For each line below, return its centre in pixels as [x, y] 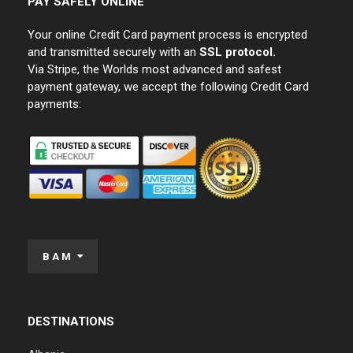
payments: [54, 104]
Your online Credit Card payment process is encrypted [167, 35]
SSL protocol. [238, 52]
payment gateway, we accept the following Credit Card [168, 87]
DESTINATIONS [71, 322]
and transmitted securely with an [113, 52]
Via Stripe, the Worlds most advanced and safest [154, 70]
